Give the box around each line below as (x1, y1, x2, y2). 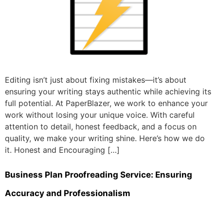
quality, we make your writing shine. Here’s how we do (5, 133, 205, 144)
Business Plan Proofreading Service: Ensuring (5, 169, 192, 180)
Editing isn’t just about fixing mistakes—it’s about (5, 75, 186, 85)
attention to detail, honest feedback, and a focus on (5, 122, 197, 132)
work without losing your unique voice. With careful (5, 110, 195, 120)
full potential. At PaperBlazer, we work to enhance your (5, 98, 208, 109)
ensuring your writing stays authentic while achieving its (5, 87, 211, 97)
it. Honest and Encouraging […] (5, 145, 120, 155)
